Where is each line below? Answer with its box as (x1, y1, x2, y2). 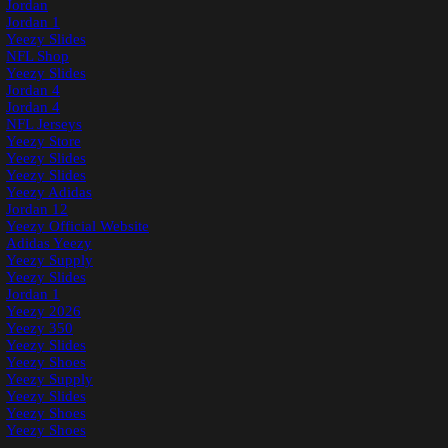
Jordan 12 (6, 201, 68, 218)
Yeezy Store (6, 133, 81, 150)
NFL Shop (6, 48, 69, 65)
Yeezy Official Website (6, 218, 149, 235)
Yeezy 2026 (6, 303, 81, 320)
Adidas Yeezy (6, 235, 92, 252)
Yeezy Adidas (6, 184, 92, 201)
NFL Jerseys (6, 116, 82, 133)
